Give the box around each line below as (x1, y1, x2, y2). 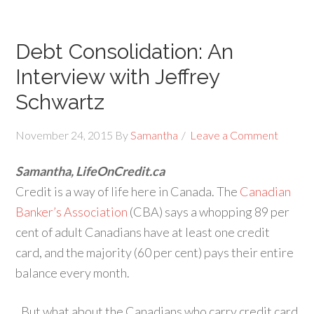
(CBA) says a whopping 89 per (128, 204, 290, 219)
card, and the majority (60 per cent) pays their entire (15, 245, 294, 260)
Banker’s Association (15, 204, 128, 219)
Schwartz (15, 90, 105, 114)
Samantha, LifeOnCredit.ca (15, 163, 165, 179)
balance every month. (15, 265, 130, 280)
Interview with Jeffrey (15, 64, 220, 89)
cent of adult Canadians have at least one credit (15, 224, 271, 240)
